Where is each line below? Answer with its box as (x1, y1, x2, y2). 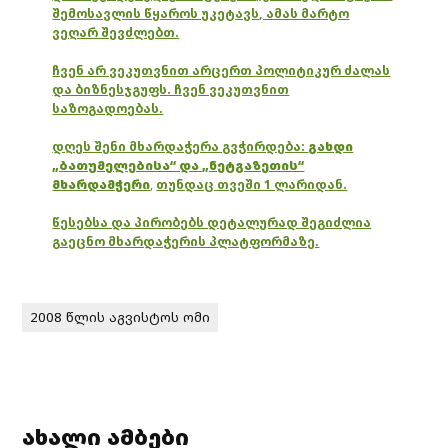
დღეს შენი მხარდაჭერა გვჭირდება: (52, 138, 309, 156)
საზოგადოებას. (52, 100, 164, 118)
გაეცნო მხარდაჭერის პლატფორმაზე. (52, 233, 320, 251)
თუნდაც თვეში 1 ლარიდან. (156, 176, 348, 194)
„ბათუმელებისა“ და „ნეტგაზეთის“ (52, 157, 305, 175)
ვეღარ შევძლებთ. (52, 24, 180, 42)
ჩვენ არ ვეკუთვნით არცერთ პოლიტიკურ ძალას (52, 62, 391, 80)
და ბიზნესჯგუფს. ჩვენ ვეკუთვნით (52, 81, 290, 99)
